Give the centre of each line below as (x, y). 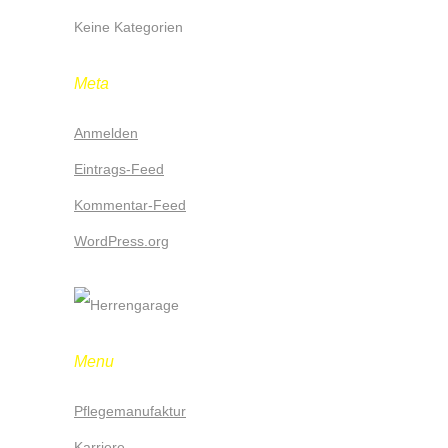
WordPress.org (121, 241)
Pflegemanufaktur (130, 411)
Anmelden (106, 133)
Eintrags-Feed (119, 169)
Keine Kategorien (128, 27)
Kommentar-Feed (130, 205)
